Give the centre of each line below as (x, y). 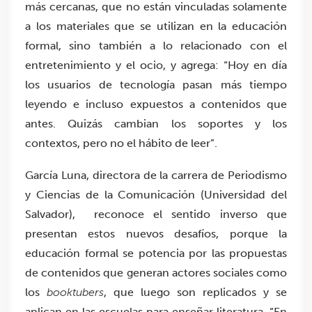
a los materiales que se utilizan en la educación (156, 26)
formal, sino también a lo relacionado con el (156, 45)
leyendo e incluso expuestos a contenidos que (156, 104)
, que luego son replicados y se (195, 292)
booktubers (75, 292)
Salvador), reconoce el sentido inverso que (156, 214)
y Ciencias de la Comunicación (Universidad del (156, 194)
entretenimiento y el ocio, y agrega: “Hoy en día (156, 65)
